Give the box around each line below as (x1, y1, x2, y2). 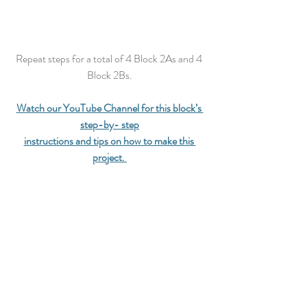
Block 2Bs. (87, 66, 132, 83)
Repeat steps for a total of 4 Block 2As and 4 (15, 50, 204, 66)
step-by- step (80, 116, 139, 132)
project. (93, 149, 125, 165)
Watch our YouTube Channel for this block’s (16, 99, 204, 116)
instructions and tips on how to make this (23, 132, 196, 149)
